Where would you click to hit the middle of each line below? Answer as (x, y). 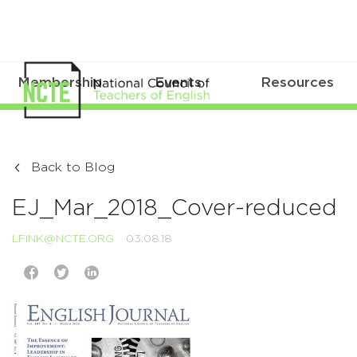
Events (178, 83)
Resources (298, 83)
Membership (59, 83)
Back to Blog (73, 168)
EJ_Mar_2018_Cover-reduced (175, 209)
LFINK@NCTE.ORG (63, 239)
